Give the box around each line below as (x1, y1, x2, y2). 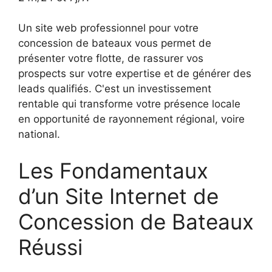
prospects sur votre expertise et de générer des (18, 67, 251, 80)
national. (18, 128, 60, 141)
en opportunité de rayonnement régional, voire (18, 113, 245, 126)
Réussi (18, 234, 83, 260)
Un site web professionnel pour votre (18, 22, 199, 35)
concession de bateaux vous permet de (18, 37, 211, 50)
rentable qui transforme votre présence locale (18, 98, 240, 110)
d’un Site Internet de (18, 183, 219, 209)
